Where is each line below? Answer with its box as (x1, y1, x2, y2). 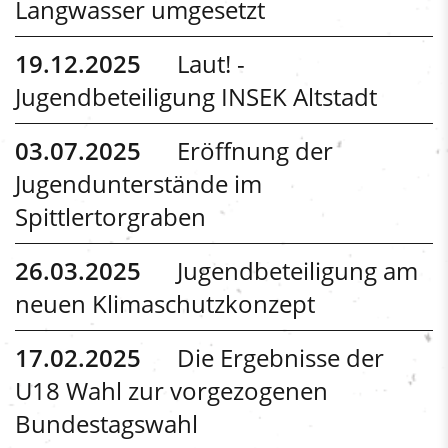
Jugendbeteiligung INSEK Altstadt (15, 79, 377, 113)
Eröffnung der (177, 133, 333, 167)
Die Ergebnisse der (177, 340, 384, 374)
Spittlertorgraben (15, 199, 206, 233)
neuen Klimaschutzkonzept (15, 286, 315, 320)
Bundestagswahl (15, 406, 198, 440)
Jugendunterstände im (15, 166, 262, 200)
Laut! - (177, 46, 245, 80)
